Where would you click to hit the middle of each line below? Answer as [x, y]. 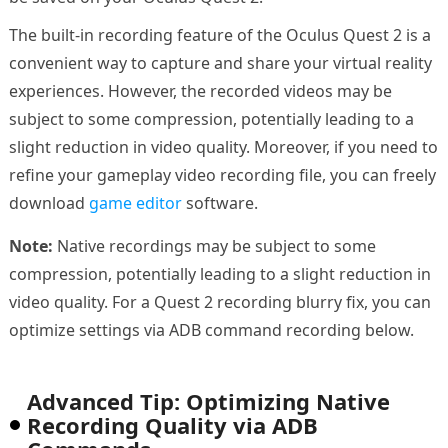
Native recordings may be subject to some [214, 246]
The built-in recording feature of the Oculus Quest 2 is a [219, 35]
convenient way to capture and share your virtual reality [220, 63]
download [48, 203]
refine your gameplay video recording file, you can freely [222, 175]
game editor [135, 203]
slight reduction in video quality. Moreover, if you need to [223, 147]
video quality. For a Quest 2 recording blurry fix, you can [219, 302]
